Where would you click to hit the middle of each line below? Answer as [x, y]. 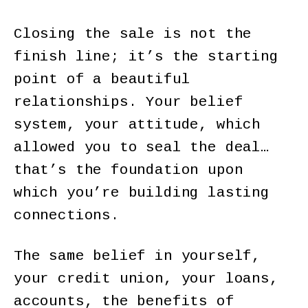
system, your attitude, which [137, 125]
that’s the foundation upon [129, 170]
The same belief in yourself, [137, 256]
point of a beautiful [102, 80]
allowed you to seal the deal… [142, 148]
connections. [67, 216]
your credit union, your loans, [146, 278]
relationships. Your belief [129, 102]
